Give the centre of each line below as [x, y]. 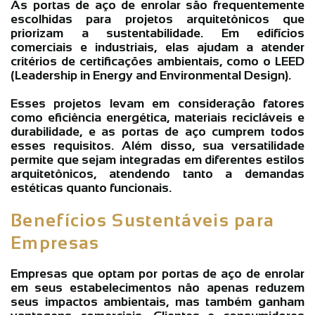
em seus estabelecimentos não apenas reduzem [157, 287]
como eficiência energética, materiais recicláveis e [157, 117]
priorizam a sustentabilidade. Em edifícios [157, 33]
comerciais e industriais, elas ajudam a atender [157, 47]
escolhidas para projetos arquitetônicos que [157, 19]
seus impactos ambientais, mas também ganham [157, 301]
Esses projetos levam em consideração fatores [157, 103]
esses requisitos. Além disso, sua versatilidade [157, 145]
